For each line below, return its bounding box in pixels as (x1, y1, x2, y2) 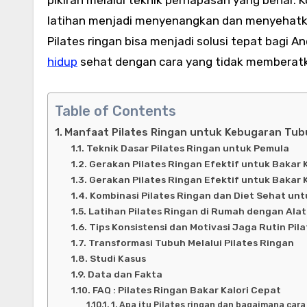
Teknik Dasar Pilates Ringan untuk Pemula (86, 142, 289, 153)
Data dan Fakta (87, 268, 162, 280)
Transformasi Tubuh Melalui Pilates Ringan (88, 236, 294, 248)
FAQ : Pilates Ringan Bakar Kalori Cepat (92, 284, 281, 295)
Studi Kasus (89, 252, 146, 264)
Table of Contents (55, 102, 176, 119)
